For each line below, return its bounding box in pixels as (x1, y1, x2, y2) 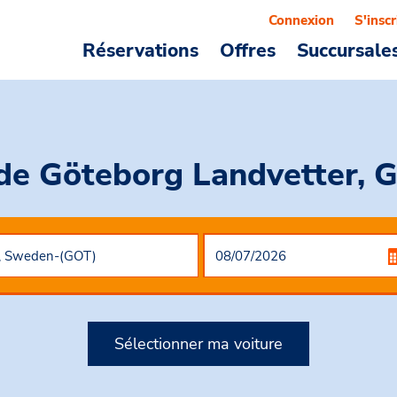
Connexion (269, 12, 334, 29)
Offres (220, 38, 276, 63)
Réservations (82, 38, 198, 63)
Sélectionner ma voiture (114, 332, 283, 354)
